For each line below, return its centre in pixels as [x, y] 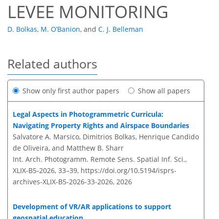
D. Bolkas [22, 29]
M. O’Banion [60, 29]
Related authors [52, 64]
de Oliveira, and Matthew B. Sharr [68, 148]
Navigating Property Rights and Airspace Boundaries [101, 126]
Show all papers [164, 91]
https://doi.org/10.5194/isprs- [129, 171]
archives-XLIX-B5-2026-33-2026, [64, 182]
